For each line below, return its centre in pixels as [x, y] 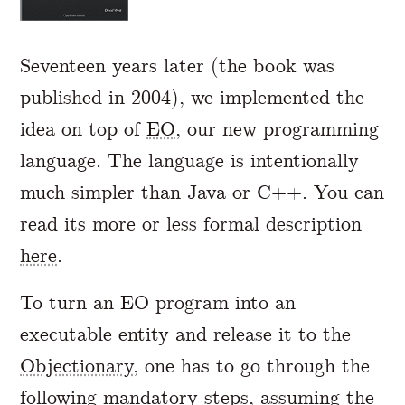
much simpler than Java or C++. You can [202, 193]
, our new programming [278, 129]
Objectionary [77, 366]
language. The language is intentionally [190, 161]
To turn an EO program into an [158, 303]
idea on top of [84, 129]
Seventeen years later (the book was [178, 66]
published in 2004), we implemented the [193, 98]
